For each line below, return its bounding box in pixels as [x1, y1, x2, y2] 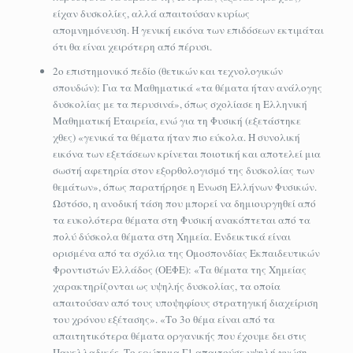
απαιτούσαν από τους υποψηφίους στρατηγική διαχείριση [52, 295, 318, 310]
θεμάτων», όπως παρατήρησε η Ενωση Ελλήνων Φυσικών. [52, 179, 317, 194]
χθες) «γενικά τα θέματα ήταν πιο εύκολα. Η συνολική [52, 129, 300, 144]
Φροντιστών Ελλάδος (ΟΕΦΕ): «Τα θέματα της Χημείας [52, 262, 307, 277]
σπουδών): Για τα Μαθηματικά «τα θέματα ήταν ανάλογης [52, 80, 322, 95]
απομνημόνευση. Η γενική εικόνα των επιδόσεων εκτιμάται [52, 22, 324, 37]
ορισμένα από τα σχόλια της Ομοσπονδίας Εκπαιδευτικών [52, 245, 320, 260]
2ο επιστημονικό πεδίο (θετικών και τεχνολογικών [52, 63, 283, 78]
